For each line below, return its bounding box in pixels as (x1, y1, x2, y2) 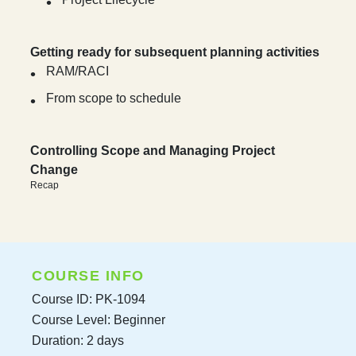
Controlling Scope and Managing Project (30, 144, 276, 158)
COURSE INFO (32, 267, 145, 284)
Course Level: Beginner (32, 312, 165, 327)
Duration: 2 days (32, 333, 124, 347)
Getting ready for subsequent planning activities (30, 45, 320, 60)
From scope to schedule (46, 91, 182, 106)
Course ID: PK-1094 (32, 292, 145, 306)
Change (30, 163, 79, 177)
